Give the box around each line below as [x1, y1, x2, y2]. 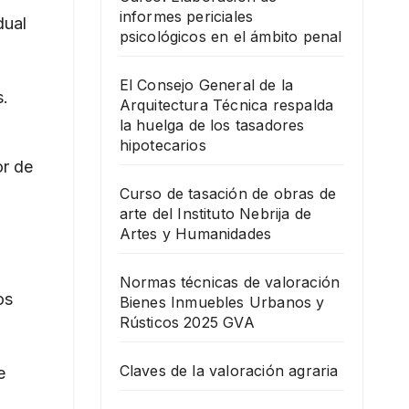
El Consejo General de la [119, 75, 294, 94]
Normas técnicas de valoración [119, 272, 341, 291]
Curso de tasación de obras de [119, 184, 337, 203]
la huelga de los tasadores [119, 115, 305, 134]
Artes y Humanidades [119, 224, 272, 243]
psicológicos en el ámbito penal [119, 26, 342, 46]
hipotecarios [119, 135, 206, 154]
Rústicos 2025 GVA [119, 312, 255, 331]
